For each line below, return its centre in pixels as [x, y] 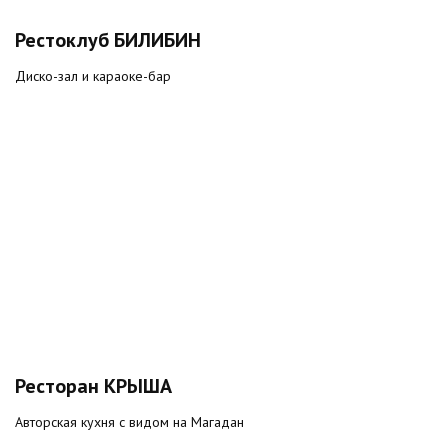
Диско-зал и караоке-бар [93, 76]
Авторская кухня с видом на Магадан [129, 422]
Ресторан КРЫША [93, 386]
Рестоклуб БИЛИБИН [108, 40]
